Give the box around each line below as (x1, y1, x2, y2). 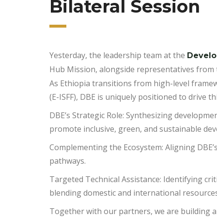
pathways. (49, 155, 86, 167)
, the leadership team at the (85, 50, 187, 61)
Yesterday (49, 50, 85, 61)
